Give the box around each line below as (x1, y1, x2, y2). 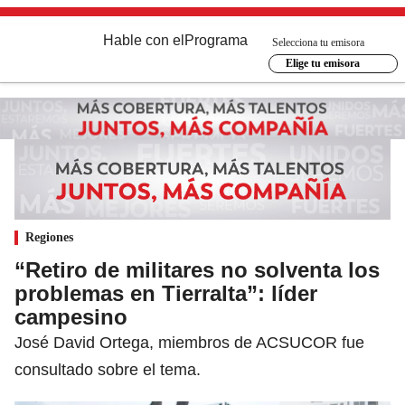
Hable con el (103, 33, 184, 48)
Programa (184, 33, 248, 48)
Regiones (25, 230, 73, 244)
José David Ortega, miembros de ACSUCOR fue (14, 333, 364, 352)
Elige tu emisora (285, 57, 360, 70)
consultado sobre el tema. (14, 360, 201, 379)
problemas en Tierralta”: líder (14, 280, 317, 306)
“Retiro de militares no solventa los (14, 257, 380, 282)
